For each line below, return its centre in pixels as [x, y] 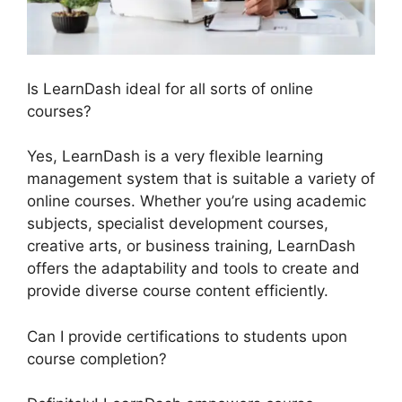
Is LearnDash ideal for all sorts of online [170, 88]
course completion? [97, 358]
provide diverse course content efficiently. [178, 291]
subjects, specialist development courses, [178, 224]
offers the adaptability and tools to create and [193, 269]
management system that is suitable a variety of [201, 179]
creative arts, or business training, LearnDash [191, 246]
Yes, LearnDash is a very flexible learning [175, 157]
